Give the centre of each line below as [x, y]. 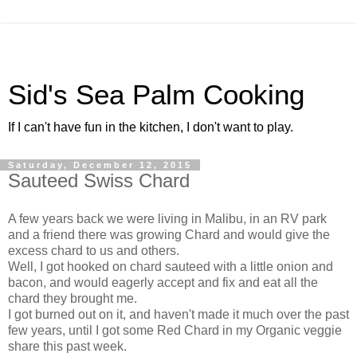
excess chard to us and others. [95, 250]
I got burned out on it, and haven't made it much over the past [178, 314]
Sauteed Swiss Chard [99, 180]
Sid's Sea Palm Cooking [156, 95]
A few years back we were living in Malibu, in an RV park [167, 218]
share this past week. [67, 346]
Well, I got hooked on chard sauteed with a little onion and [171, 266]
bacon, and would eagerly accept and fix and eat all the [163, 282]
